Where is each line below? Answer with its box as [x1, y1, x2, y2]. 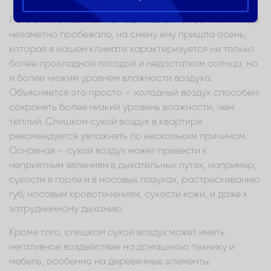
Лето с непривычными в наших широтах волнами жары [9, 15, 260, 25]
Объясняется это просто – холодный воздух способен [9, 88, 258, 98]
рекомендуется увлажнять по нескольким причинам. [9, 131, 247, 142]
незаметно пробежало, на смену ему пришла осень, [9, 30, 247, 40]
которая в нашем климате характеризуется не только [9, 44, 254, 54]
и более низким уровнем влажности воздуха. [9, 73, 212, 83]
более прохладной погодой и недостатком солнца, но [9, 59, 258, 69]
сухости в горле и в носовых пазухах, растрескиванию [9, 175, 260, 185]
